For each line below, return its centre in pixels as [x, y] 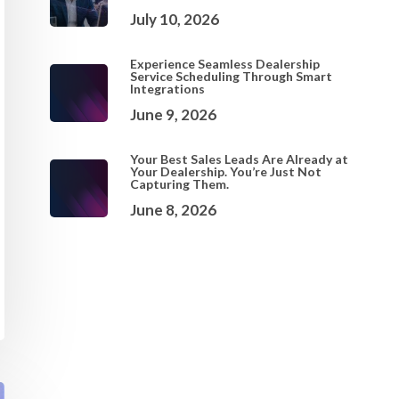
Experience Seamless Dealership [224, 64]
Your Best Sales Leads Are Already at [239, 159]
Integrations [167, 89]
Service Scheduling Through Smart [231, 76]
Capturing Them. [179, 184]
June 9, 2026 [173, 114]
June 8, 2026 [173, 210]
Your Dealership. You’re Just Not [225, 171]
